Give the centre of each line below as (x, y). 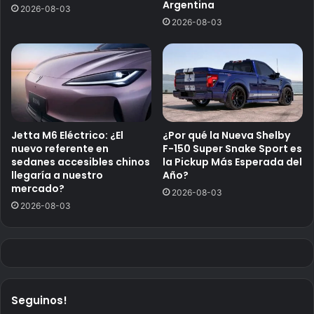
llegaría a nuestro (57, 176)
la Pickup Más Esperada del (232, 162)
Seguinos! (39, 301)
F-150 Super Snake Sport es (232, 149)
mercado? (38, 189)
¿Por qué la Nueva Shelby (226, 136)
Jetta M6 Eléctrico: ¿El (67, 136)
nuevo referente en (60, 149)
